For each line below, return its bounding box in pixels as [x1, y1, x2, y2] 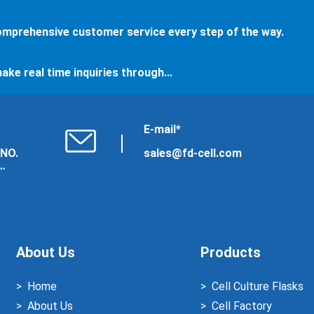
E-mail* [144, 123, 182, 137]
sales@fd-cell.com [144, 146, 243, 161]
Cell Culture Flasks [211, 280, 303, 294]
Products [200, 244, 261, 261]
